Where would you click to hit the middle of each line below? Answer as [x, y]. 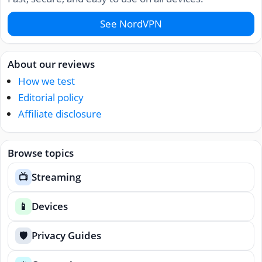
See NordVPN [131, 23]
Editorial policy [51, 98]
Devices [50, 206]
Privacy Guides [66, 236]
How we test [46, 81]
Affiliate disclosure [60, 114]
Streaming [56, 177]
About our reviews [51, 64]
